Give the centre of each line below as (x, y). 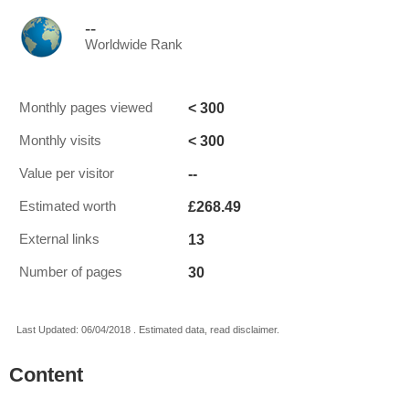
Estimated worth (68, 206)
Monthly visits (60, 141)
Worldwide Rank (134, 45)
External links (59, 239)
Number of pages (71, 272)
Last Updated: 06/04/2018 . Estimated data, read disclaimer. (148, 330)
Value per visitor (67, 173)
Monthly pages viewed (86, 108)
